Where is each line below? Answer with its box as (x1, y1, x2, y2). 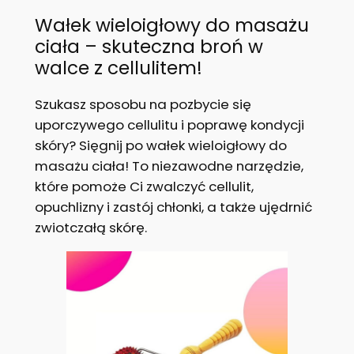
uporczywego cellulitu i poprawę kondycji (34, 115, 304, 135)
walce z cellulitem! (34, 55, 202, 81)
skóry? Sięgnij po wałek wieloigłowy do (34, 136, 287, 156)
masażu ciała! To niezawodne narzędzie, (34, 156, 303, 176)
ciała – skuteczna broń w (34, 33, 263, 59)
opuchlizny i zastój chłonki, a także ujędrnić (34, 198, 312, 217)
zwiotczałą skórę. (34, 218, 147, 238)
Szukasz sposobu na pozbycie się (34, 95, 251, 115)
